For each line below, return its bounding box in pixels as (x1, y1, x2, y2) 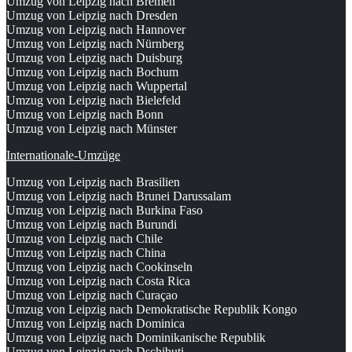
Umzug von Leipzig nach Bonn (6, 108, 163, 122)
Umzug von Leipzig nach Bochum (6, 65, 178, 79)
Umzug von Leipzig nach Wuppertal (6, 79, 187, 93)
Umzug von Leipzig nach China (6, 246, 166, 260)
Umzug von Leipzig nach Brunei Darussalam (6, 189, 231, 203)
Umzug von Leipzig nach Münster (6, 122, 177, 136)
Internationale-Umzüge (6, 148, 120, 163)
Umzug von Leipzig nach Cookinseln (6, 260, 192, 274)
